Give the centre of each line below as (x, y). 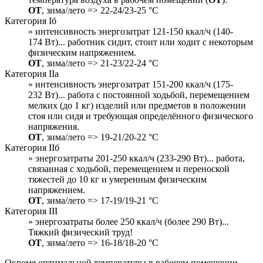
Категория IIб (32, 147)
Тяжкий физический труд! (80, 232)
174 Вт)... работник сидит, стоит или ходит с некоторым (141, 42)
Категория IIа (32, 73)
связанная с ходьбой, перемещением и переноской (129, 168)
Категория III (31, 211)
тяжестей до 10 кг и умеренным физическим (117, 179)
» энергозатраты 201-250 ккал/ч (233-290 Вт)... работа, (136, 158)
